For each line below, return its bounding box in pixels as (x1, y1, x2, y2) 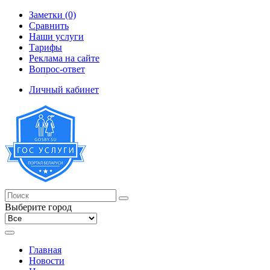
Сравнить (29, 20, 69, 31)
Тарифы (29, 42, 62, 52)
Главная (29, 245, 61, 255)
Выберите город (5, 202, 72, 212)
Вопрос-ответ (29, 64, 85, 74)
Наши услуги (29, 31, 84, 42)
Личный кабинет (29, 84, 99, 95)
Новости (29, 256, 64, 266)
